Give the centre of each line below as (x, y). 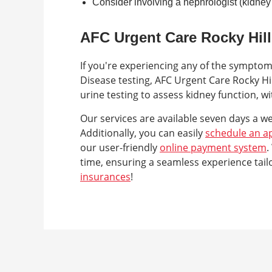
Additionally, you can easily (143, 133)
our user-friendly (120, 148)
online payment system (213, 148)
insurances (105, 177)
